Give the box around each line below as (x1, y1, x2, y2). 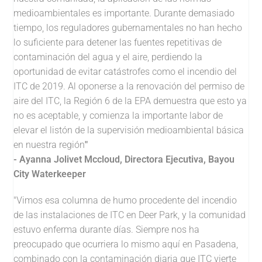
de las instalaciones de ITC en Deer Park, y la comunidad (13, 209, 246, 220)
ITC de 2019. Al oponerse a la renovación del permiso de (13, 81, 245, 92)
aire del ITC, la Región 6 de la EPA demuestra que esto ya (13, 95, 247, 107)
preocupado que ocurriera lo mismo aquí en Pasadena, (13, 238, 239, 250)
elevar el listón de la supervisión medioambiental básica (13, 125, 244, 136)
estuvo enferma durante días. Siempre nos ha (13, 223, 200, 235)
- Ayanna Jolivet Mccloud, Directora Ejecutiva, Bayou (13, 154, 235, 166)
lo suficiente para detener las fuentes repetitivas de (13, 37, 222, 49)
